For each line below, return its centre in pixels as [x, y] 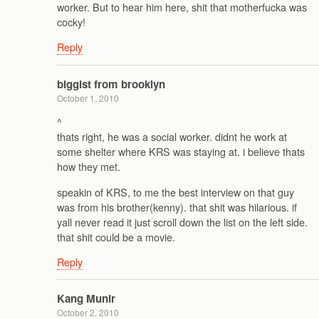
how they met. [89, 167]
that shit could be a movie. [116, 236]
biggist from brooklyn [111, 84]
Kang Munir [86, 299]
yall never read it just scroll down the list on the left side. [182, 221]
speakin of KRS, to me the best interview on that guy [176, 192]
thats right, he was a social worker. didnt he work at [172, 137]
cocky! [71, 22]
